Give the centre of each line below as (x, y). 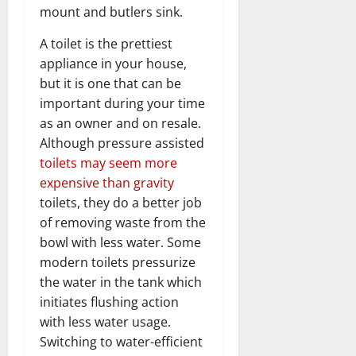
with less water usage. (105, 321)
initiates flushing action (109, 302)
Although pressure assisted (122, 143)
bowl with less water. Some (120, 242)
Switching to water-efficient (121, 341)
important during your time (122, 103)
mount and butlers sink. (111, 12)
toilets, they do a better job (121, 202)
